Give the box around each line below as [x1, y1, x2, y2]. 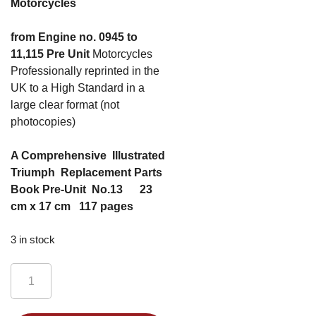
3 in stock [11, 234, 55, 245]
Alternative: [166, 301, 224, 314]
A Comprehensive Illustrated [11, 150, 165, 162]
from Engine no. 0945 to [11, 31, 138, 43]
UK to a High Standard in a [11, 82, 145, 94]
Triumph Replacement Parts [11, 166, 162, 178]
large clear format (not [11, 99, 119, 111]
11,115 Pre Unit [11, 48, 90, 60]
